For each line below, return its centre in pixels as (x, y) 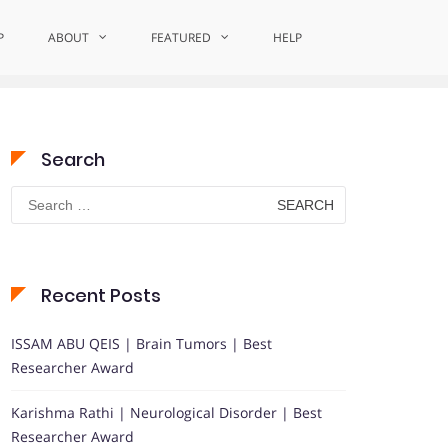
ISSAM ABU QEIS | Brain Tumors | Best (141, 343)
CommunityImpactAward (253, 38)
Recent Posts (101, 295)
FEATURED (181, 37)
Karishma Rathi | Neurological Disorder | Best (166, 412)
